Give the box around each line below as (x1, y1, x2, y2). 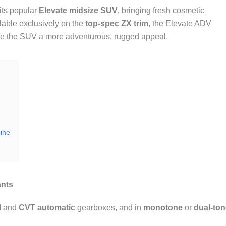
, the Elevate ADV (148, 19, 211, 28)
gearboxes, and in (75, 203, 143, 212)
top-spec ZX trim (85, 19, 148, 28)
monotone (143, 203, 183, 212)
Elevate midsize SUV (39, 6, 118, 15)
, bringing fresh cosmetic (118, 6, 204, 15)
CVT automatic (19, 203, 75, 212)
